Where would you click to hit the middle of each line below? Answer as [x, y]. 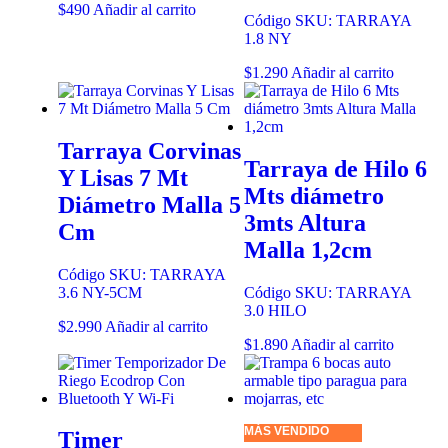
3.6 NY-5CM [100, 292]
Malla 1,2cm [308, 249]
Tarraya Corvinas [149, 150]
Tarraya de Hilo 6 [335, 168]
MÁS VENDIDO [286, 430]
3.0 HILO [275, 310]
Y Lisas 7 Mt [123, 177]
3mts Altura [305, 222]
